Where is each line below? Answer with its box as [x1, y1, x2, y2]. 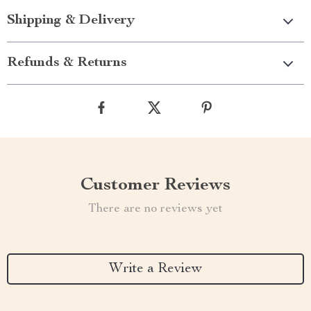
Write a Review [109, 262, 202, 276]
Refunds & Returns [7, 56, 127, 70]
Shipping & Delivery [7, 14, 135, 28]
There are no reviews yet [88, 203, 223, 215]
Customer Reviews [81, 176, 230, 194]
